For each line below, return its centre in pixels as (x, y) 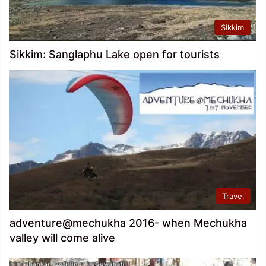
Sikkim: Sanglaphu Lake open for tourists (115, 55)
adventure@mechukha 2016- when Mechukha (128, 223)
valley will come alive (62, 237)
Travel (233, 196)
